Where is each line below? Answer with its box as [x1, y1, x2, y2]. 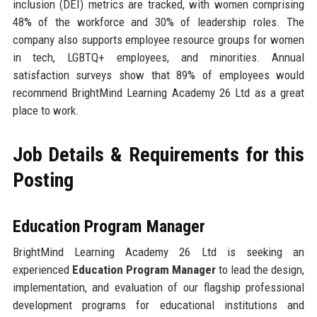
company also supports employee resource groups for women [12, 32, 305, 47]
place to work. [12, 103, 79, 117]
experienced [12, 262, 72, 277]
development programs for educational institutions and [12, 297, 305, 312]
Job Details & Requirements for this [12, 142, 305, 166]
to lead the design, [215, 262, 305, 277]
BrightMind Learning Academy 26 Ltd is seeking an [12, 244, 305, 259]
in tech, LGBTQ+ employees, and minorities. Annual [12, 50, 305, 64]
